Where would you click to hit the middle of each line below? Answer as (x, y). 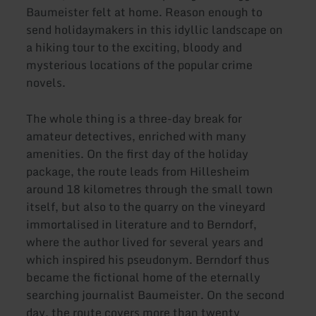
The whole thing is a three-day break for (134, 118)
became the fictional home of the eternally (144, 277)
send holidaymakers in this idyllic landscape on (155, 29)
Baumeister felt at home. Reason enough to (145, 12)
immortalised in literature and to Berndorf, (142, 224)
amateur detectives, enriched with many (136, 136)
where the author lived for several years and (145, 242)
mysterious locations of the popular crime (140, 65)
